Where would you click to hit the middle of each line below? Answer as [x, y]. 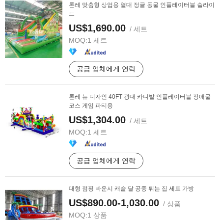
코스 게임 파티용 [91, 106]
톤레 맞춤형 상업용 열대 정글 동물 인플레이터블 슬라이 [142, 5]
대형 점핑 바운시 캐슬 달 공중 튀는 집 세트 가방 [131, 189]
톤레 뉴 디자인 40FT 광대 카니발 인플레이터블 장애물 [140, 97]
